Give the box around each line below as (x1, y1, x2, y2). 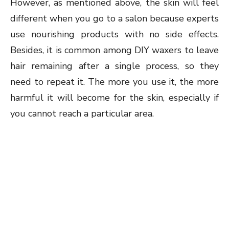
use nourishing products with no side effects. (10, 28, 219, 41)
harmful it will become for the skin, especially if (10, 91, 219, 104)
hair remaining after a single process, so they (10, 60, 219, 73)
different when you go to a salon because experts (10, 12, 219, 25)
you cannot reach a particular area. (10, 107, 154, 120)
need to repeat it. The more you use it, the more (10, 76, 219, 88)
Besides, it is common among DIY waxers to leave (10, 44, 219, 57)
